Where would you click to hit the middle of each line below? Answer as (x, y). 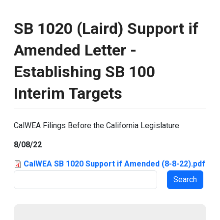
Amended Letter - (75, 50)
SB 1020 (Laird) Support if (106, 28)
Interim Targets (68, 93)
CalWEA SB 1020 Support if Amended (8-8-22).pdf (114, 164)
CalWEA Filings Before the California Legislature (96, 125)
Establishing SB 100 (84, 72)
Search (25, 177)
